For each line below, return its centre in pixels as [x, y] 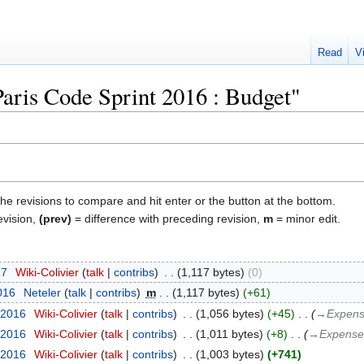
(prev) [55, 218]
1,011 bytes [229, 334]
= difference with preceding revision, [167, 218]
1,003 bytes [230, 355]
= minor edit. [307, 218]
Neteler [42, 293]
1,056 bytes [230, 313]
